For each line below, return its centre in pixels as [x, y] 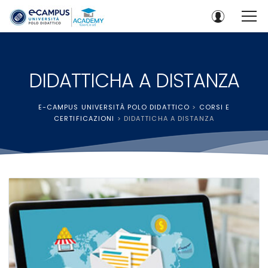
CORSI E [214, 107]
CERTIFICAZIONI [84, 118]
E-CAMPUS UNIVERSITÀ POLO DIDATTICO [114, 107]
